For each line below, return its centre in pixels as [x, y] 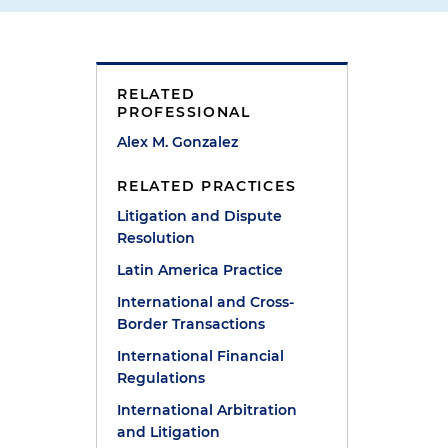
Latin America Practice [200, 270]
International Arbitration [207, 410]
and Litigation [169, 432]
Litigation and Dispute [200, 216]
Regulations [161, 378]
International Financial [201, 356]
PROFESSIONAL [184, 112]
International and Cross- [206, 302]
